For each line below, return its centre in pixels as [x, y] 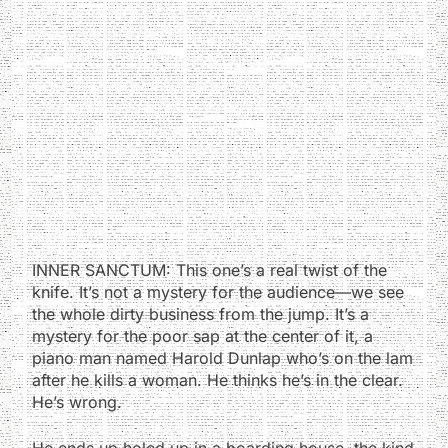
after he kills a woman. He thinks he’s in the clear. [217, 379]
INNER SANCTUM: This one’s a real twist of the [209, 269]
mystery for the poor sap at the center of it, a [202, 335]
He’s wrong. [77, 401]
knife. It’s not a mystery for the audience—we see [218, 291]
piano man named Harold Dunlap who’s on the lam [222, 357]
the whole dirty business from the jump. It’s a [200, 313]
